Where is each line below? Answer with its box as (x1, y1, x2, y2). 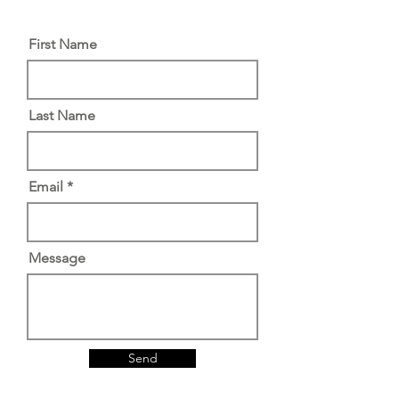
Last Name (28, 107, 95, 124)
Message (28, 249, 85, 266)
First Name (28, 36, 97, 53)
